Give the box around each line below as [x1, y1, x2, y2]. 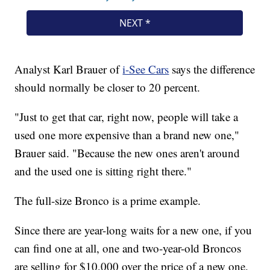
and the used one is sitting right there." [14, 163, 192, 178]
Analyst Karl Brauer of [14, 61, 123, 77]
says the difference [169, 61, 256, 77]
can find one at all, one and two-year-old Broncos [14, 240, 242, 256]
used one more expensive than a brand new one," [14, 127, 240, 142]
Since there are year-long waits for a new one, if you [14, 222, 253, 237]
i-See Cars [122, 61, 169, 77]
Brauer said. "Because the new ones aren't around [14, 145, 240, 160]
